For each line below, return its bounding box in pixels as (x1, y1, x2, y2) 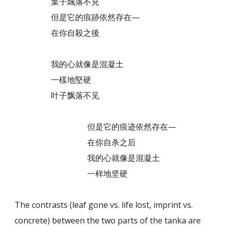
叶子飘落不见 (15, 90, 100, 101)
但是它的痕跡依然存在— (15, 12, 140, 23)
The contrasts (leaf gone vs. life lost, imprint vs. (15, 199, 193, 211)
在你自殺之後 (15, 27, 100, 39)
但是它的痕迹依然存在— (15, 121, 177, 133)
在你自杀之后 (15, 137, 136, 148)
